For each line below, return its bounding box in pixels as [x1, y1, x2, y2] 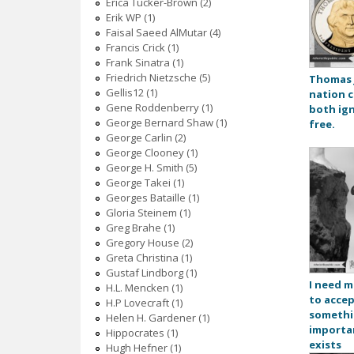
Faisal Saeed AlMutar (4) [105, 25, 220, 40]
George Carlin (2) [105, 130, 186, 145]
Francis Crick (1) [105, 40, 179, 55]
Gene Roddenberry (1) [105, 100, 213, 115]
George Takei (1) [105, 175, 184, 190]
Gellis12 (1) [105, 85, 157, 100]
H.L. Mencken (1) [105, 281, 183, 296]
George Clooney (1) [105, 145, 198, 160]
